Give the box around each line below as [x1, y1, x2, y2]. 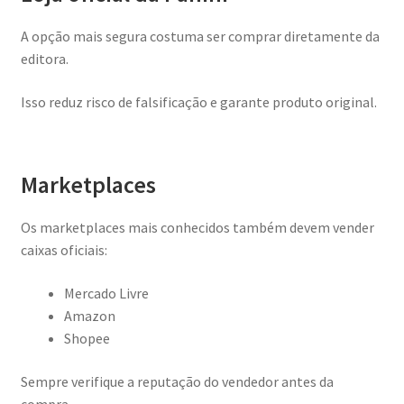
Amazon [63, 307, 115, 326]
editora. [20, 50, 69, 69]
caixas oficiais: [20, 241, 107, 260]
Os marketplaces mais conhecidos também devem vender [20, 218, 374, 237]
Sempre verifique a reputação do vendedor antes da [20, 372, 334, 390]
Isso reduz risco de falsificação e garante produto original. [20, 93, 377, 112]
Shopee [63, 329, 110, 348]
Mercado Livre [63, 284, 149, 303]
